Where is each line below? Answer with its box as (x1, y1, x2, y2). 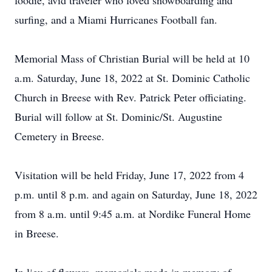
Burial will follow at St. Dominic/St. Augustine (15, 109, 222, 124)
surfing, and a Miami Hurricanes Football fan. (15, 12, 217, 27)
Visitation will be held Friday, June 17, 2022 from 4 (15, 168, 244, 182)
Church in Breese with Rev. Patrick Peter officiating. (15, 90, 246, 104)
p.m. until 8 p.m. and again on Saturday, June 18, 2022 (15, 187, 257, 202)
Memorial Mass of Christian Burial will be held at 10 (15, 51, 250, 66)
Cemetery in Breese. (15, 129, 104, 143)
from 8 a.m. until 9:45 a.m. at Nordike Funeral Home (15, 206, 251, 221)
